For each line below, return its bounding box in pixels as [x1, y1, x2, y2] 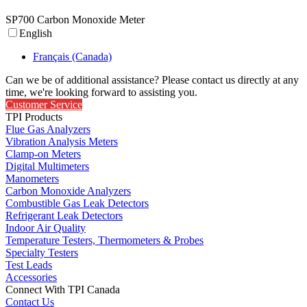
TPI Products [5, 111, 62, 123]
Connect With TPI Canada [5, 284, 120, 296]
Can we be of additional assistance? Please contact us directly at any [5, 74, 299, 86]
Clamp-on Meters [5, 148, 81, 160]
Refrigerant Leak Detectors [5, 210, 123, 222]
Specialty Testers [5, 247, 78, 259]
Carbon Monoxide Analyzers [5, 185, 131, 197]
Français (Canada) [33, 51, 112, 63]
